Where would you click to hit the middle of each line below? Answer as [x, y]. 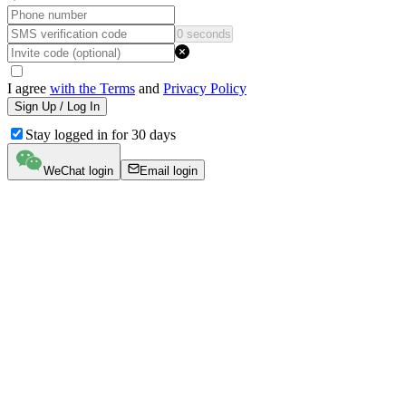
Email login [169, 170]
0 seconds [204, 34]
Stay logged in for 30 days [101, 134]
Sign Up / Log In [57, 106]
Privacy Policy [205, 88]
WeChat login [78, 170]
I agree [27, 88]
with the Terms [92, 88]
